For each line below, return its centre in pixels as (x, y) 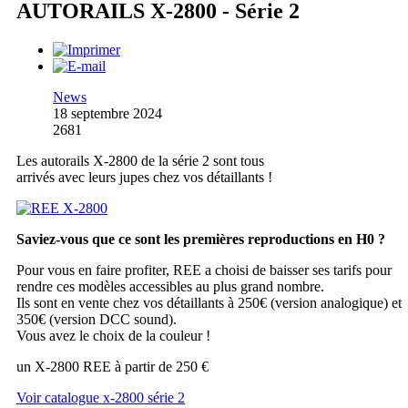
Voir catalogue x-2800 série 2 (101, 397)
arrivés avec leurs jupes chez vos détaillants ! (144, 177)
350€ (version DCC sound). (97, 319)
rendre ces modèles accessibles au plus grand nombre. (170, 286)
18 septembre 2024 (107, 113)
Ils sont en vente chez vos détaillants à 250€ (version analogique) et (209, 302)
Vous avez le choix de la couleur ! (113, 335)
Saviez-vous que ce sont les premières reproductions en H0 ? (201, 239)
